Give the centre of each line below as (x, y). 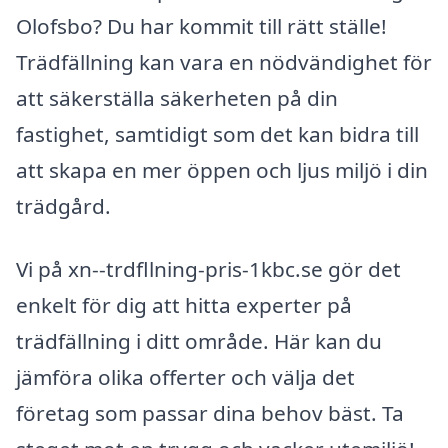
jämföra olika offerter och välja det (185, 377)
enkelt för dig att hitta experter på (184, 305)
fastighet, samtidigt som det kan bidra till (217, 133)
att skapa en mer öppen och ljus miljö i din (222, 169)
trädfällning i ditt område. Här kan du (199, 341)
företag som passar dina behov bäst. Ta (210, 413)
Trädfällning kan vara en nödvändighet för (224, 61)
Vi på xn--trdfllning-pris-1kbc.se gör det (208, 269)
